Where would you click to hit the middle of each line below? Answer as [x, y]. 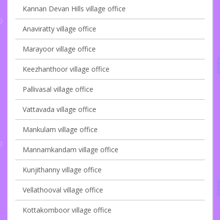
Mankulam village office [60, 130]
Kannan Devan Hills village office [74, 9]
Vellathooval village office [63, 190]
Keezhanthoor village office [66, 69]
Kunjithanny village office [62, 170]
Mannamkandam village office [70, 150]
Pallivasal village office [58, 89]
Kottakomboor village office [67, 210]
